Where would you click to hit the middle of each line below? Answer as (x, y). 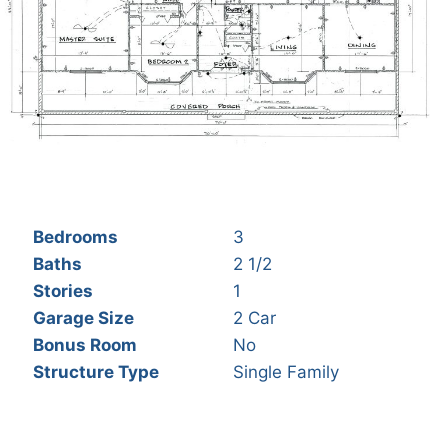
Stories (62, 291)
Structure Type (95, 372)
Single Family (285, 372)
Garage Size (83, 318)
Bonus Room (84, 345)
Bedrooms (75, 237)
